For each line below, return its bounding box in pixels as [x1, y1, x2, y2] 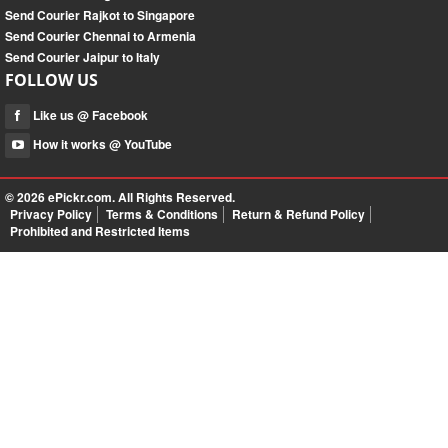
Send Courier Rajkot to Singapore [5, 6, 195, 25]
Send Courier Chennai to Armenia [5, 27, 196, 46]
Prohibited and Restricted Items [10, 222, 190, 241]
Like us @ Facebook [30, 106, 148, 125]
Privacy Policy [10, 205, 92, 224]
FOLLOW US [5, 69, 98, 92]
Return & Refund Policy [232, 205, 365, 224]
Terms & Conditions [106, 205, 218, 224]
